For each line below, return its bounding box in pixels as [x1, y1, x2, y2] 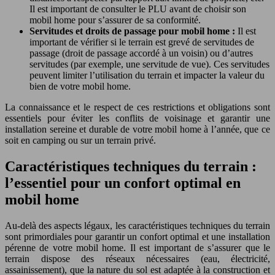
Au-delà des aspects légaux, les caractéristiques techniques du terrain [5, 220, 270, 231]
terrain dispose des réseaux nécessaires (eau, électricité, [5, 253, 270, 264]
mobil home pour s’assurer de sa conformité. [29, 15, 201, 25]
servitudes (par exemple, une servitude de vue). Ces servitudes [29, 59, 269, 69]
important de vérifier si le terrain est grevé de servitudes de [29, 37, 254, 47]
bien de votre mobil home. [29, 81, 131, 91]
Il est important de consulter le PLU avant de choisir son [29, 4, 246, 14]
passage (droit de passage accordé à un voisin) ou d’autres [29, 48, 253, 58]
